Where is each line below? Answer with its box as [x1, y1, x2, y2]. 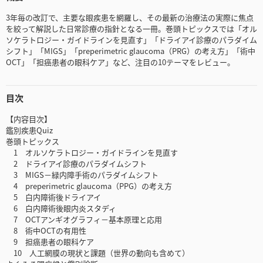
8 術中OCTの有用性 [6, 225, 86, 237]
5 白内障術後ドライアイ [6, 191, 101, 203]
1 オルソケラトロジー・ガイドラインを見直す [6, 147, 178, 159]
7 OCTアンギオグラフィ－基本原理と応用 [6, 214, 162, 225]
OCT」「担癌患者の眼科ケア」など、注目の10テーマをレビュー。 [6, 56, 235, 68]
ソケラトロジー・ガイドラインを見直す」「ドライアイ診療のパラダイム [6, 34, 257, 46]
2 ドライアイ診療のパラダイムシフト [6, 158, 147, 170]
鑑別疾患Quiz [6, 124, 53, 136]
